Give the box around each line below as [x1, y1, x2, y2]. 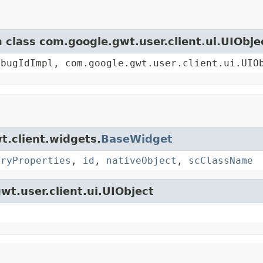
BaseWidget [101, 133, 173, 146]
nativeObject [106, 155, 177, 167]
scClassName [188, 155, 253, 167]
